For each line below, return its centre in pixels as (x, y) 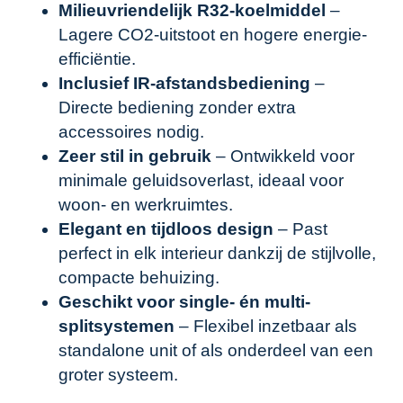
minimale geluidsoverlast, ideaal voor (201, 181)
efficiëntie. (97, 59)
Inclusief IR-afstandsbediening (184, 84)
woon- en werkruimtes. (146, 205)
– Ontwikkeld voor (283, 157)
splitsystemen (116, 327)
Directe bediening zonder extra (177, 108)
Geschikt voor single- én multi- (184, 302)
